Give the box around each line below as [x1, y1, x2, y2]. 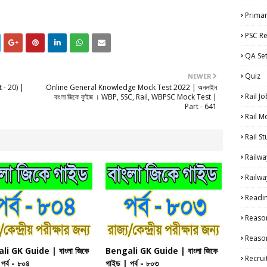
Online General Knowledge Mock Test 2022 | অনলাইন [46, 82, 217, 93]
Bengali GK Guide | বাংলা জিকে [105, 245, 218, 257]
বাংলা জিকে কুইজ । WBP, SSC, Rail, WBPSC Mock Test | [54, 92, 217, 103]
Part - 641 [185, 101, 217, 112]
